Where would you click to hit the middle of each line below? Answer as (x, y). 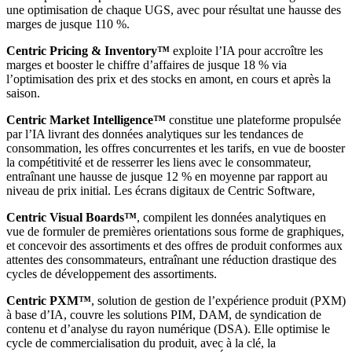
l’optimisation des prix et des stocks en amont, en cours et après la (169, 79)
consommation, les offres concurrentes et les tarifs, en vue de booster (176, 148)
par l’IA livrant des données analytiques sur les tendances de (155, 134)
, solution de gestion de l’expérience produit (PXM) (218, 300)
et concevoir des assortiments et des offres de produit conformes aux (174, 245)
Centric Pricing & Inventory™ (90, 50)
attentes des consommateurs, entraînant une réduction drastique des (171, 259)
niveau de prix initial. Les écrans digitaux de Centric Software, (161, 190)
